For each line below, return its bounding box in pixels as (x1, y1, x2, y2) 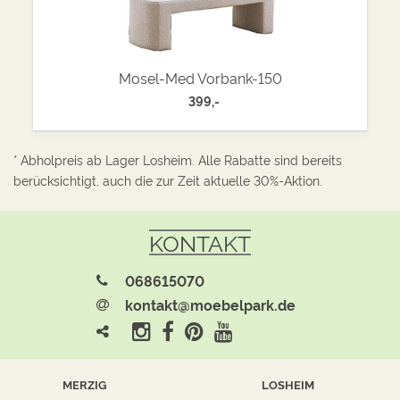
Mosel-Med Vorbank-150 (118, 67, 282, 87)
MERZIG (62, 376, 106, 392)
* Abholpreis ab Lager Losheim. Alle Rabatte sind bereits (13, 151, 342, 168)
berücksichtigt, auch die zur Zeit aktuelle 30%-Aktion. (13, 171, 322, 188)
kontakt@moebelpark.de (125, 295, 296, 315)
